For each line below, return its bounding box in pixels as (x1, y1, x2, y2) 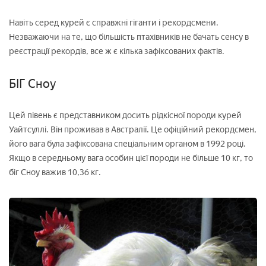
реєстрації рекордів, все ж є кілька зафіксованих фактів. (9, 46, 224, 56)
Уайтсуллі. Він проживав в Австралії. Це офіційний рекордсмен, (9, 124, 256, 135)
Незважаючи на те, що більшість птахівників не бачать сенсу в (9, 31, 249, 42)
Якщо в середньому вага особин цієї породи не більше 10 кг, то (9, 153, 253, 163)
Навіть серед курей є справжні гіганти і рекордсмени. (9, 17, 218, 28)
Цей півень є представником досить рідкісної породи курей (9, 110, 242, 121)
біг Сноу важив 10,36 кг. (9, 167, 101, 178)
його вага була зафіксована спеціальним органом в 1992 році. (9, 138, 246, 149)
